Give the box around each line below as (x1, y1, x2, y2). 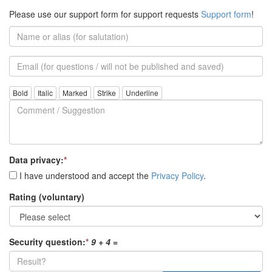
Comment (8, 84, 48, 97)
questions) (8, 91, 53, 104)
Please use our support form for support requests (9, 7, 201, 20)
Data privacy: (9, 153, 64, 166)
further (8, 79, 36, 92)
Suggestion (8, 109, 56, 121)
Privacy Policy (151, 169, 203, 182)
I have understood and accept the (17, 169, 151, 182)
